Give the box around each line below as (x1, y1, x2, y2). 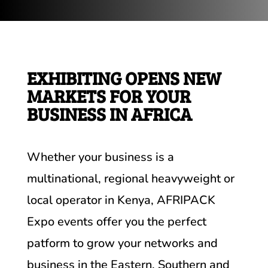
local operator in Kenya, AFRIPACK (26, 192, 215, 208)
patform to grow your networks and (26, 235, 218, 251)
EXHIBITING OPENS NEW (26, 66, 221, 90)
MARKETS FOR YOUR (26, 84, 191, 108)
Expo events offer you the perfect (26, 214, 206, 230)
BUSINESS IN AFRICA (26, 102, 192, 126)
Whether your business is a (26, 149, 174, 165)
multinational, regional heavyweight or (26, 170, 234, 187)
